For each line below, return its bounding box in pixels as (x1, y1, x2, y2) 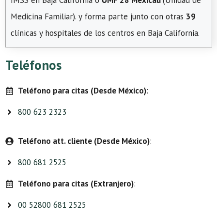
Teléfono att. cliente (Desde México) (17, 136, 150, 146)
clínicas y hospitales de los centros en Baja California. (11, 28, 200, 38)
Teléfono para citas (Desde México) (17, 85, 146, 96)
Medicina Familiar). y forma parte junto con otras (11, 11, 186, 22)
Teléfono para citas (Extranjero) (17, 178, 134, 189)
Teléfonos (5, 57, 62, 73)
